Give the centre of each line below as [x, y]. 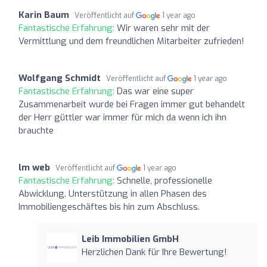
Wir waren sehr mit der [163, 28]
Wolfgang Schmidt [60, 78]
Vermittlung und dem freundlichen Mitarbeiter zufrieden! [131, 41]
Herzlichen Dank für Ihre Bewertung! [154, 252]
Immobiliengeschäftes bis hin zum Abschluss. [109, 207]
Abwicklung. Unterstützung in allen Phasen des [113, 193]
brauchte [36, 130]
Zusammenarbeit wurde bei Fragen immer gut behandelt [132, 104]
